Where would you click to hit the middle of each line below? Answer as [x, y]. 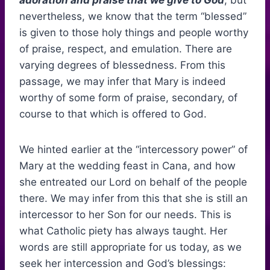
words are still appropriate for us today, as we [130, 247]
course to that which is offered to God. [113, 114]
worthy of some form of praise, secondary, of [128, 98]
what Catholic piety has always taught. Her [123, 231]
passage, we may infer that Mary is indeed [123, 82]
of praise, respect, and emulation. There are [126, 49]
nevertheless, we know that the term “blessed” [133, 17]
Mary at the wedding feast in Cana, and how [127, 166]
